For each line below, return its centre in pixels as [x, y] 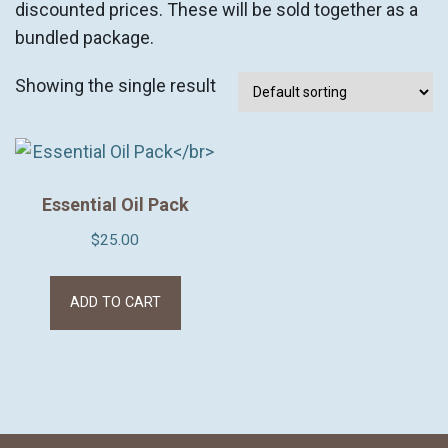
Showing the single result [115, 85]
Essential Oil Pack [115, 204]
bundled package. [84, 37]
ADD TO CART [115, 303]
